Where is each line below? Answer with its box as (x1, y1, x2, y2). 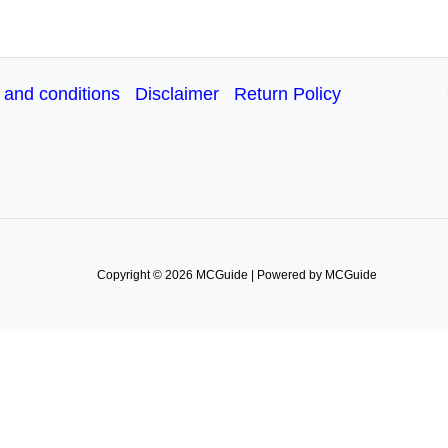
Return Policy (234, 84, 341, 104)
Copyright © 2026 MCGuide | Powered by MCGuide (97, 268, 377, 282)
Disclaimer (135, 84, 219, 104)
